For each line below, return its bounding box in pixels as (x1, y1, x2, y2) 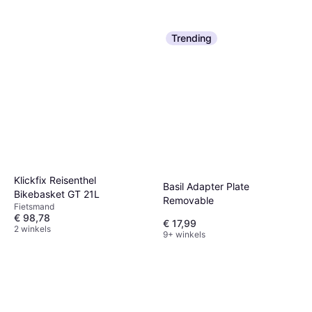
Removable (163, 194, 214, 207)
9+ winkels (163, 228, 205, 240)
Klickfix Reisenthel (14, 173, 96, 186)
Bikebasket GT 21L (14, 187, 100, 200)
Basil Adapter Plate (163, 180, 249, 193)
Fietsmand (14, 201, 54, 212)
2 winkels (14, 223, 51, 234)
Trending (171, 32, 212, 45)
